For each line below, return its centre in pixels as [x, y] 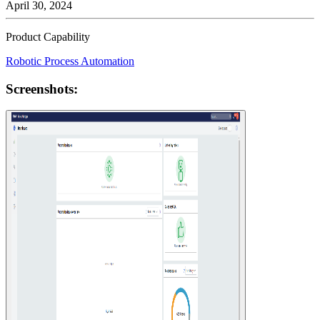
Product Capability [48, 36]
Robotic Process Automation [70, 61]
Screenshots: [42, 89]
